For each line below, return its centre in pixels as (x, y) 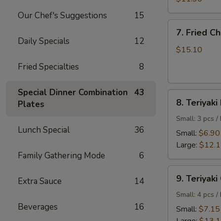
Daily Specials (44, 41)
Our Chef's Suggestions (62, 16)
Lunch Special (44, 130)
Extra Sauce (40, 181)
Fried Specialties (48, 67)
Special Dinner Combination (73, 92)
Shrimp (180, 10)
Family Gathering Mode (61, 156)
